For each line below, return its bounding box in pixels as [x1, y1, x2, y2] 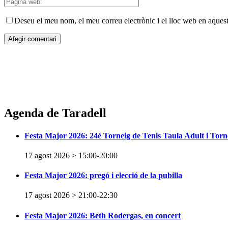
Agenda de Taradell [4, 106, 106, 120]
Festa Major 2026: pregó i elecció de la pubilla [24, 171, 182, 180]
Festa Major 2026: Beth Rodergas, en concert [24, 211, 181, 220]
